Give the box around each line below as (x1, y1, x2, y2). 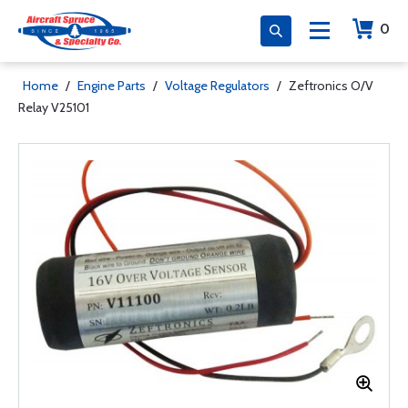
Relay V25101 (18, 99, 89, 116)
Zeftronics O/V (289, 77, 373, 94)
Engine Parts (77, 77, 146, 94)
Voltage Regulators (165, 77, 270, 94)
